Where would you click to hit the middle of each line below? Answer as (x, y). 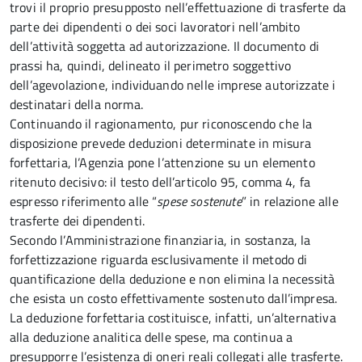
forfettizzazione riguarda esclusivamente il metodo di (159, 259)
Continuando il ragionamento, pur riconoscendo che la (161, 124)
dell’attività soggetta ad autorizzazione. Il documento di (165, 46)
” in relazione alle (290, 201)
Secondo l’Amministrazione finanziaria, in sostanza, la (160, 240)
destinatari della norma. (76, 104)
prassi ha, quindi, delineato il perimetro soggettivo (151, 65)
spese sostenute (199, 201)
